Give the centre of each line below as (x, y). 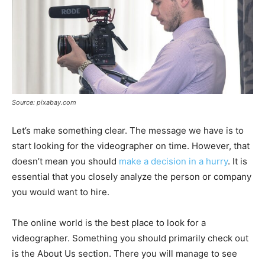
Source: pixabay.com (44, 103)
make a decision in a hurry (173, 161)
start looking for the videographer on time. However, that (131, 146)
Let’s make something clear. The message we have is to (128, 131)
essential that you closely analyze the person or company (132, 177)
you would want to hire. (61, 192)
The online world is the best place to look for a (109, 223)
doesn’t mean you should (65, 161)
